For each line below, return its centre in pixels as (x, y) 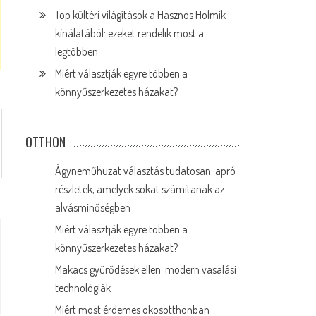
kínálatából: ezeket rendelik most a (130, 33)
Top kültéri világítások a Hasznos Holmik (141, 15)
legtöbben (77, 51)
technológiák (83, 288)
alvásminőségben (93, 207)
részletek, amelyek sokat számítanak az (140, 189)
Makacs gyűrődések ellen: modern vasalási (146, 269)
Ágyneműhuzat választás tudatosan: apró (146, 171)
